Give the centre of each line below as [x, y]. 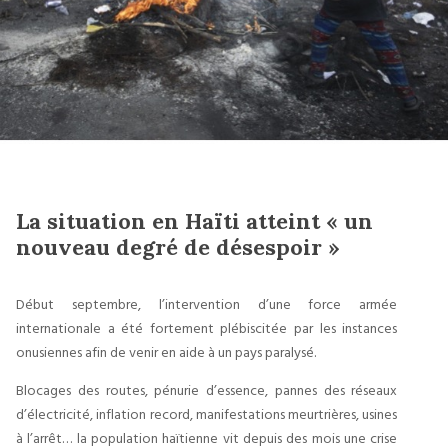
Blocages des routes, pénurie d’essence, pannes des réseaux [207, 389]
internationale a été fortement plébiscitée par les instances [207, 327]
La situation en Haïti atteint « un [194, 221]
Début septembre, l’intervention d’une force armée [207, 303]
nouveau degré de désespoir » [178, 247]
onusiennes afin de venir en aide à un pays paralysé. [166, 351]
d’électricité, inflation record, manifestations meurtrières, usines [207, 413]
